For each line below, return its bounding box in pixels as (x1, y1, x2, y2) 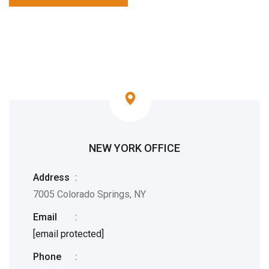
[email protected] (33, 228, 104, 240)
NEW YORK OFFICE (89, 142, 180, 154)
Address (33, 172, 70, 183)
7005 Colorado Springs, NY (33, 189, 146, 200)
